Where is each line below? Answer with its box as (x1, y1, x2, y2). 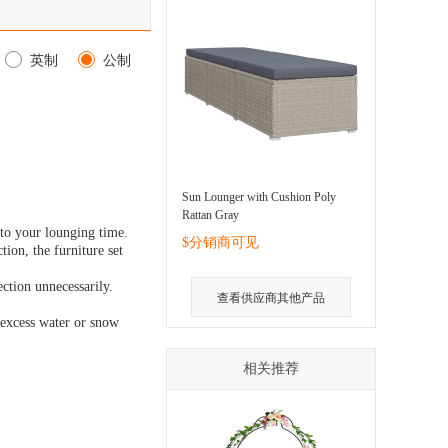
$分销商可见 (182, 235, 259, 250)
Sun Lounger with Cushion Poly (182, 190, 336, 204)
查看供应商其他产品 (217, 291, 325, 305)
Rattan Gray (182, 208, 239, 222)
